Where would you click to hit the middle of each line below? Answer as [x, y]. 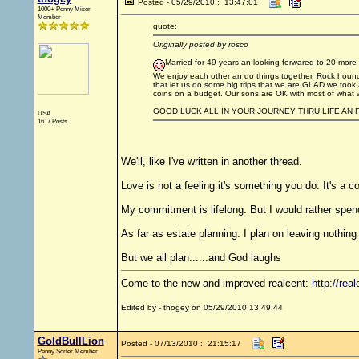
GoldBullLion [71, 341]
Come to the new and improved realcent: [216, 283]
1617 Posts [52, 121]
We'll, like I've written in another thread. [211, 161]
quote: [165, 26]
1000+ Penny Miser [64, 9]
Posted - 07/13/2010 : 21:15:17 [181, 343]
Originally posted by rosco [200, 44]
